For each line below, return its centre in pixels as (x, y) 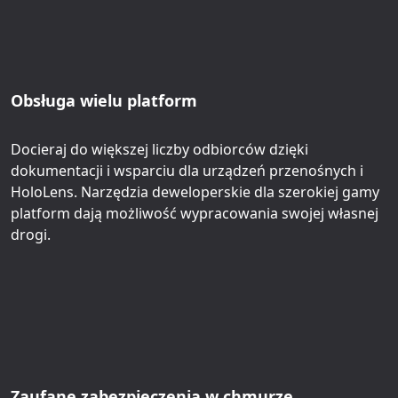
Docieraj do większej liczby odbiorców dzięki (159, 149)
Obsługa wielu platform (104, 100)
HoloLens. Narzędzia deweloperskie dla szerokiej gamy (195, 192)
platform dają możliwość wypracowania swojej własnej (195, 213)
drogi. (31, 235)
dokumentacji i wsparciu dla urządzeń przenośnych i (187, 171)
